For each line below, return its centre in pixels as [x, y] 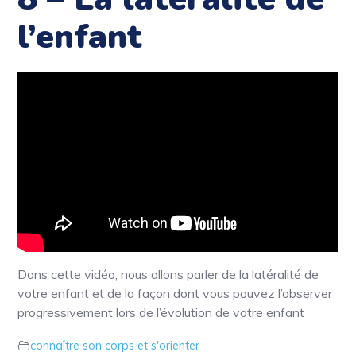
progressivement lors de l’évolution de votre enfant [161, 312]
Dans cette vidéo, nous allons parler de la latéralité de [168, 274]
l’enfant [80, 37]
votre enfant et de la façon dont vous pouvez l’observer [175, 293]
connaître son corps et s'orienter [115, 345]
